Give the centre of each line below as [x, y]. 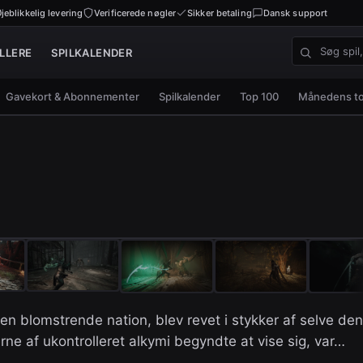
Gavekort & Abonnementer [73, 96]
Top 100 [259, 96]
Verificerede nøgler [135, 13]
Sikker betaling [220, 13]
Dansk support [295, 13]
